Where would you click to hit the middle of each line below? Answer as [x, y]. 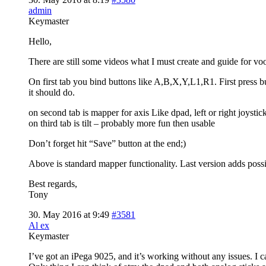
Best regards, [53, 183]
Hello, [40, 41]
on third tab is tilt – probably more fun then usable [122, 123]
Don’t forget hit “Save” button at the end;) [107, 143]
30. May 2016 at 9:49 [69, 214]
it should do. [52, 92]
